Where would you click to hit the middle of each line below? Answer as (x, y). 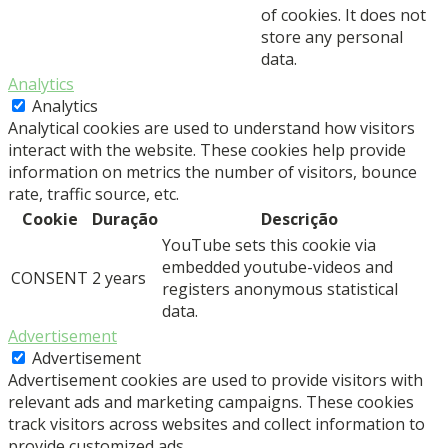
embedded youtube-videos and (277, 266)
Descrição (299, 218)
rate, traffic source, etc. (93, 193)
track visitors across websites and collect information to (216, 423)
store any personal (332, 36)
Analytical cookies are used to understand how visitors (211, 127)
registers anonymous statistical (280, 288)
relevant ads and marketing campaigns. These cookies (211, 401)
